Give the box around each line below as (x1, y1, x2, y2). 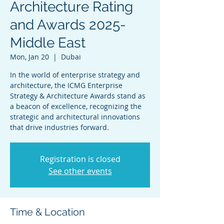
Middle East (10, 34, 85, 51)
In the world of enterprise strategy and (10, 70, 140, 79)
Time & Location (10, 206, 85, 218)
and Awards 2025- (10, 16, 126, 33)
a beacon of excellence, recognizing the (10, 101, 141, 111)
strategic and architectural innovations (10, 112, 140, 121)
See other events (48, 165, 112, 176)
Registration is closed (39, 153, 120, 164)
